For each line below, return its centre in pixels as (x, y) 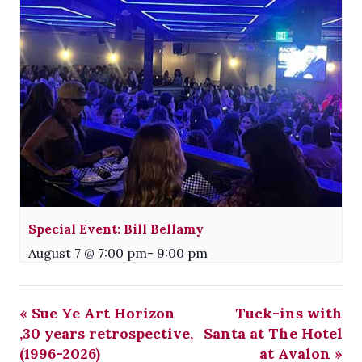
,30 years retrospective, (106, 334)
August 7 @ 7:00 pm (88, 253)
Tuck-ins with (289, 314)
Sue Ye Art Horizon (101, 314)
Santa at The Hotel (273, 334)
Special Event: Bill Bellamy (116, 229)
